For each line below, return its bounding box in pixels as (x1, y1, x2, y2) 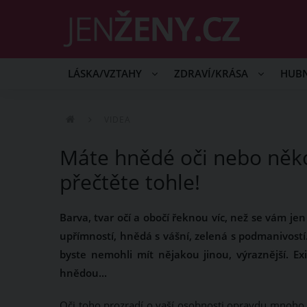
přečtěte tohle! (60, 168, 200, 196)
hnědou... (60, 266, 107, 280)
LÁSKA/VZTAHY (68, 67, 145, 80)
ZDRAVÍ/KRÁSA (174, 67, 251, 80)
